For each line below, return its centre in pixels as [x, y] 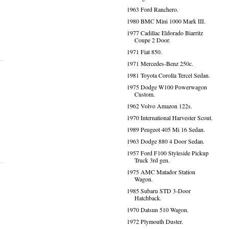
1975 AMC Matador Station [161, 172]
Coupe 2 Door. [152, 40]
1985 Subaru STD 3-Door [158, 191]
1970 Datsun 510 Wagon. [157, 210]
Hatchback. [148, 198]
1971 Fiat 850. [144, 52]
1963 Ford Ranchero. [152, 9]
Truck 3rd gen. [152, 160]
